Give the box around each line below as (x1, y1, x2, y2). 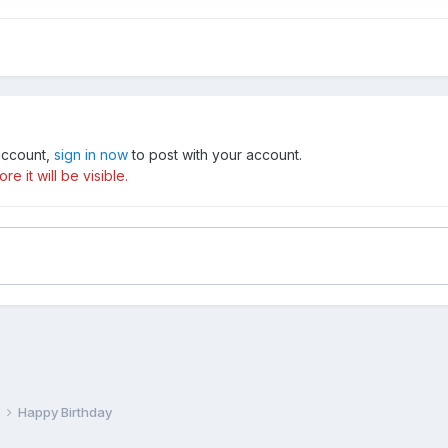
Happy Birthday (18, 404, 113, 421)
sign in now (54, 145, 129, 163)
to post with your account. (128, 145, 303, 163)
